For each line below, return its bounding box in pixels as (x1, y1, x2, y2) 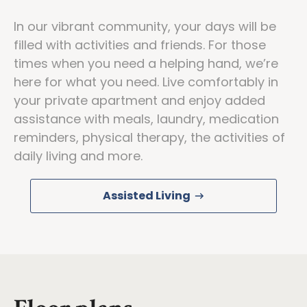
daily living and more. (14, 147, 143, 164)
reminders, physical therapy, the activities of (14, 128, 285, 146)
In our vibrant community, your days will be (14, 17, 276, 35)
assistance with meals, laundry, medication (14, 110, 279, 127)
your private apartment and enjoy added (14, 91, 265, 109)
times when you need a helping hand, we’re (14, 54, 278, 72)
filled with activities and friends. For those (14, 36, 266, 53)
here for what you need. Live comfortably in (14, 73, 278, 90)
